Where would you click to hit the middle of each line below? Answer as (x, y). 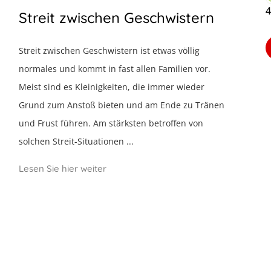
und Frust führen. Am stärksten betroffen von (111, 123)
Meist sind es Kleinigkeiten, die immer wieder (112, 87)
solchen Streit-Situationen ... (77, 141)
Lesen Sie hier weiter (63, 168)
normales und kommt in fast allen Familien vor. (115, 69)
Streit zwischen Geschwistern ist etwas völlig (109, 51)
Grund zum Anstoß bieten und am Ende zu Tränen (122, 105)
